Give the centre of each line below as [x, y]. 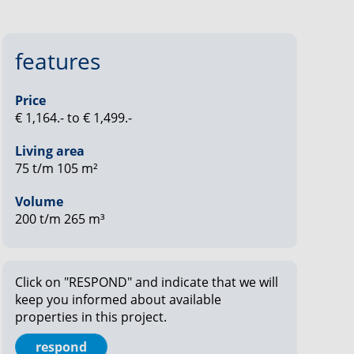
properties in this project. [90, 316]
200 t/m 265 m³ [60, 218]
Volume [39, 201]
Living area [49, 151]
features [57, 60]
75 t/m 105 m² [56, 168]
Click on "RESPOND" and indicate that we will [146, 282]
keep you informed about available [118, 299]
